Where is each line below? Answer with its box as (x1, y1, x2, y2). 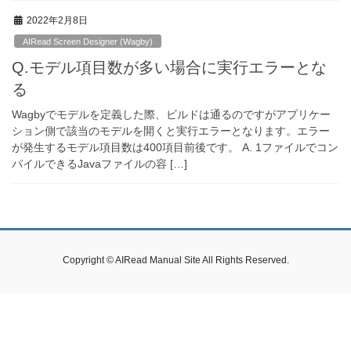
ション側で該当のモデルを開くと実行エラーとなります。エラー (12, 124, 330, 137)
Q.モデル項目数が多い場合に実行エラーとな (12, 58, 327, 76)
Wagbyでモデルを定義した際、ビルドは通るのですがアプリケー (12, 107, 331, 121)
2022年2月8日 (27, 15, 88, 27)
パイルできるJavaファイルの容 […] (12, 157, 187, 170)
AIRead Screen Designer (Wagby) (23, 36, 154, 46)
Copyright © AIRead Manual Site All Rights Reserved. (62, 254, 289, 266)
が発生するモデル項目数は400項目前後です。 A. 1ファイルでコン (12, 140, 338, 154)
